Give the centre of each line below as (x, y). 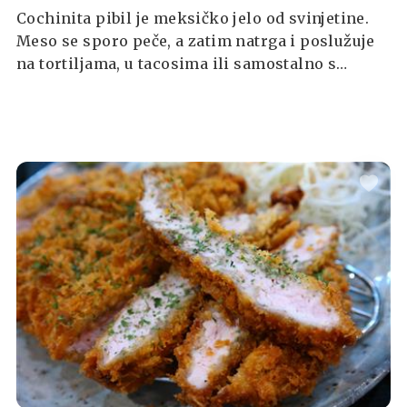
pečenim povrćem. (87, 109)
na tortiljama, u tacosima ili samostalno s (177, 63)
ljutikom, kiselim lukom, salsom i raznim (178, 86)
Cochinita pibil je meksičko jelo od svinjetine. (193, 18)
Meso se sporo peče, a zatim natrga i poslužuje (196, 40)
